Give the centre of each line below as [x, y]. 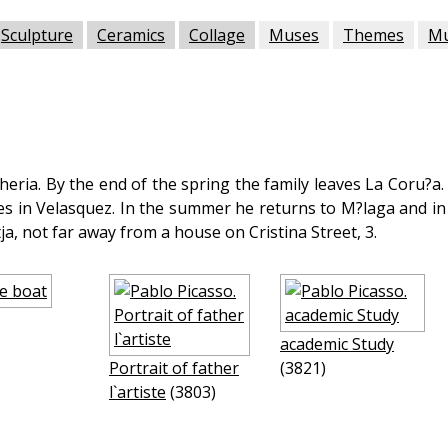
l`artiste [137, 392]
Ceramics [131, 35]
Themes [373, 35]
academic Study [337, 344]
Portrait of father [174, 368]
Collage [217, 35]
